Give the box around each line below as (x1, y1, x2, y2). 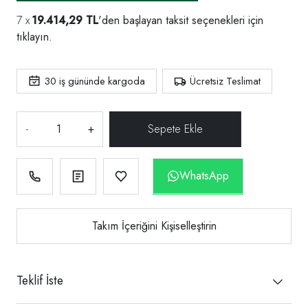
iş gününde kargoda (56, 73, 145, 89)
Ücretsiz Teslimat (190, 73, 261, 89)
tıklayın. (16, 28, 52, 45)
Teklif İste (16, 271, 63, 289)
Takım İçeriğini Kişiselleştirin (91, 217, 217, 234)
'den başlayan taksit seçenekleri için (98, 12, 263, 28)
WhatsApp (179, 167, 230, 184)
